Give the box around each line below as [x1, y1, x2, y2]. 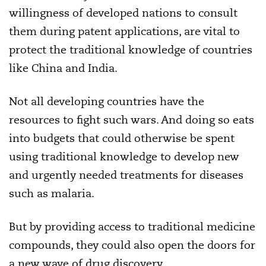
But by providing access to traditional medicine [9, 220, 255, 233]
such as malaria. [9, 186, 94, 200]
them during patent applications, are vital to [9, 24, 240, 38]
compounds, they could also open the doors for [9, 238, 255, 252]
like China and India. [9, 61, 118, 75]
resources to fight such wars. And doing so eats [9, 113, 254, 126]
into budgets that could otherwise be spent [9, 131, 235, 145]
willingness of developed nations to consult [9, 6, 237, 20]
